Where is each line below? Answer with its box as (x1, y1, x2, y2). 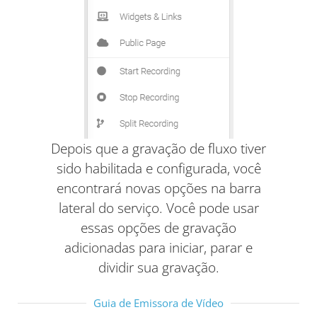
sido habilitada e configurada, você (56, 158, 261, 178)
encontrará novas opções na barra (56, 178, 261, 197)
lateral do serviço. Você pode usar (58, 197, 259, 217)
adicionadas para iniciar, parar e (64, 237, 253, 257)
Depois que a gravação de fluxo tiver (51, 138, 266, 158)
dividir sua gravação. (98, 257, 219, 277)
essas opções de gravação (81, 217, 236, 237)
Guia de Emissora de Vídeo (93, 296, 224, 311)
